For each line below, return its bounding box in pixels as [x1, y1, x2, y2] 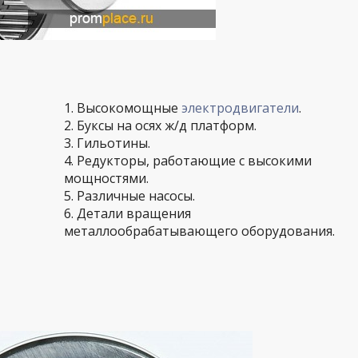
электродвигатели [181, 99, 299, 117]
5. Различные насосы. [64, 187, 195, 205]
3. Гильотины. [64, 134, 150, 152]
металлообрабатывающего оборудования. [64, 222, 335, 240]
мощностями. [64, 169, 149, 187]
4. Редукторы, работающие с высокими [64, 152, 312, 169]
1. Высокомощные [64, 99, 181, 117]
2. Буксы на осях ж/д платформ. [64, 117, 257, 134]
